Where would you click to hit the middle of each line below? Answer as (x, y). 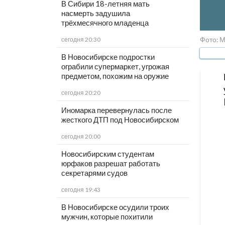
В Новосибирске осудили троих (115, 207)
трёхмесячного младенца (105, 23)
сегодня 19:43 (81, 190)
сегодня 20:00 (81, 137)
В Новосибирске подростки (108, 57)
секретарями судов (94, 173)
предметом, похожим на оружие (115, 76)
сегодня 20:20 (81, 93)
